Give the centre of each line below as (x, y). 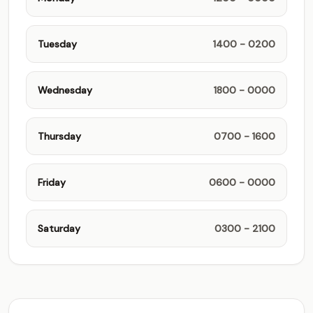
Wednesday (65, 90)
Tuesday (57, 44)
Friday (52, 182)
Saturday (59, 228)
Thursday (59, 136)
